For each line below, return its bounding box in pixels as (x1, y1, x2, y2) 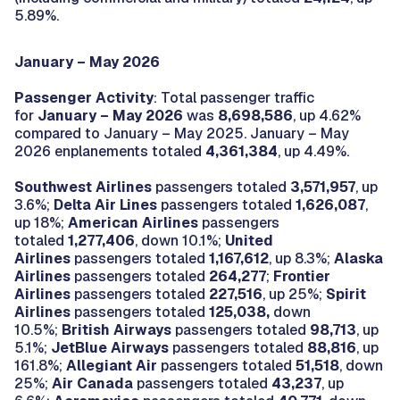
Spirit (326, 284, 366, 304)
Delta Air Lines (54, 195, 157, 214)
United (225, 230, 273, 250)
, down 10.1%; (135, 230, 225, 250)
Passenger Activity (14, 87, 154, 107)
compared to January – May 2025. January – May (14, 123, 349, 143)
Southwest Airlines (14, 177, 152, 196)
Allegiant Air (62, 355, 157, 375)
